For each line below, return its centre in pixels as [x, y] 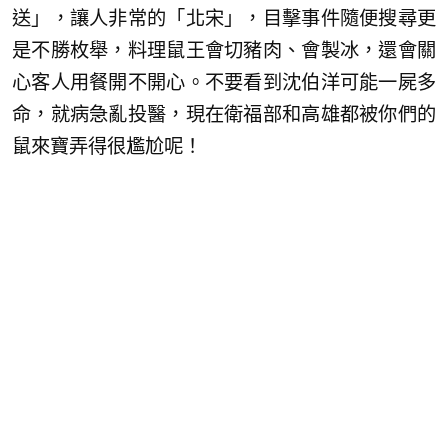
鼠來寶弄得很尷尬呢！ [107, 146]
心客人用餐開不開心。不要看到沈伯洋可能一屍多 [224, 82]
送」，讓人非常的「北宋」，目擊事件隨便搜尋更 [224, 18]
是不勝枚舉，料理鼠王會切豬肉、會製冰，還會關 [224, 50]
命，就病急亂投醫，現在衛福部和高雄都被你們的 [224, 114]
